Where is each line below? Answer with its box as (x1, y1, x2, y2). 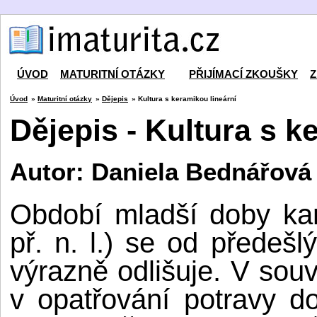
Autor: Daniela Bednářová (10, 158, 311, 186)
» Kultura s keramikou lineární (132, 95, 236, 103)
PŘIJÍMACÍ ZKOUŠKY (189, 69, 298, 80)
